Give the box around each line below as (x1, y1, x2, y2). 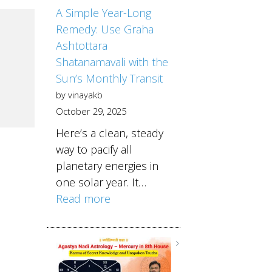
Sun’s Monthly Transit (55, 70, 163, 86)
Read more (55, 191, 110, 206)
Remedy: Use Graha (55, 21, 154, 36)
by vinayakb (55, 88, 103, 101)
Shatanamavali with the (55, 54, 168, 69)
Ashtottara (55, 38, 107, 53)
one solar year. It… (55, 174, 146, 189)
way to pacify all (55, 141, 132, 157)
